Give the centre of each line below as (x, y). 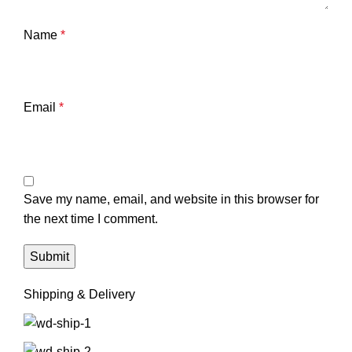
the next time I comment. (91, 219)
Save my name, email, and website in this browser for (171, 200)
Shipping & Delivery (79, 295)
